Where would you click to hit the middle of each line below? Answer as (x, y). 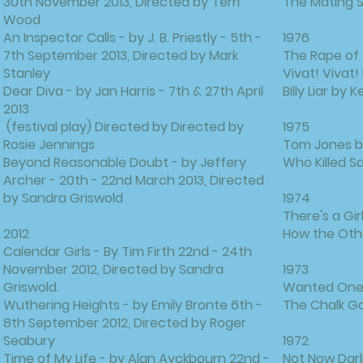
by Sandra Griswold (63, 198)
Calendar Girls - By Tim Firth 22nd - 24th (128, 252)
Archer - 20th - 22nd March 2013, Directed (134, 180)
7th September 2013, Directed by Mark (121, 56)
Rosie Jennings (49, 145)
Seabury (29, 341)
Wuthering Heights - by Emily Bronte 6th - (133, 305)
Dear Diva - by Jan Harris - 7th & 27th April (133, 91)
